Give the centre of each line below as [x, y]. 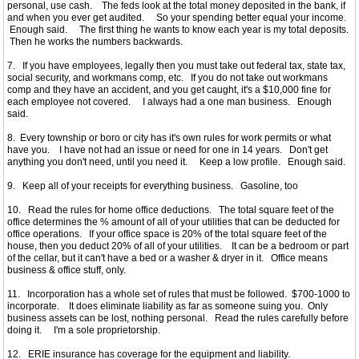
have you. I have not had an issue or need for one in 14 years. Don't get [167, 150]
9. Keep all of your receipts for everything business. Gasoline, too [153, 186]
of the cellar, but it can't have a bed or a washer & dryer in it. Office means [167, 258]
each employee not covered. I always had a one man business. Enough [169, 102]
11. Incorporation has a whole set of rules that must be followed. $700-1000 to [179, 294]
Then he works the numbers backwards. [100, 42]
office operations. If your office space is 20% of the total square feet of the [167, 234]
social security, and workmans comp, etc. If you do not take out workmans [167, 78]
